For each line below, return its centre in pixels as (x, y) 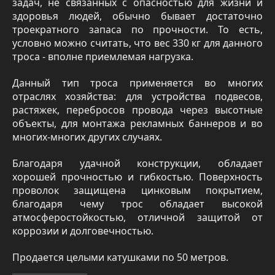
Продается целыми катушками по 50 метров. (120, 257)
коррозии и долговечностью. (83, 230)
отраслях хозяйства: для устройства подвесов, (137, 97)
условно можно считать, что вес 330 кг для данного (137, 43)
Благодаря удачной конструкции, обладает (137, 163)
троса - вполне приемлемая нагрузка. (103, 57)
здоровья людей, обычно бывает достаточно (137, 16)
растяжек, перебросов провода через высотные (137, 110)
